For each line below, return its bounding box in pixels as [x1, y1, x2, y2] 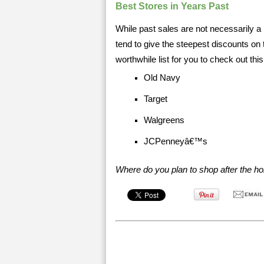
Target [144, 94, 167, 104]
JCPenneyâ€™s [144, 137, 207, 146]
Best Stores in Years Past [115, 1, 229, 11]
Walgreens [144, 115, 184, 125]
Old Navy [144, 73, 180, 82]
